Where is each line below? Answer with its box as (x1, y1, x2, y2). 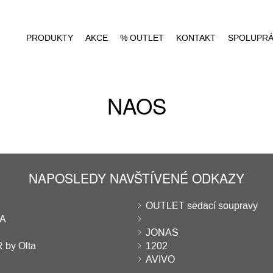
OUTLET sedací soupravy (146, 199, 258, 212)
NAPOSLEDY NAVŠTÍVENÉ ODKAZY (29, 169, 244, 187)
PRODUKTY (26, 32, 73, 44)
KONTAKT (176, 32, 216, 44)
